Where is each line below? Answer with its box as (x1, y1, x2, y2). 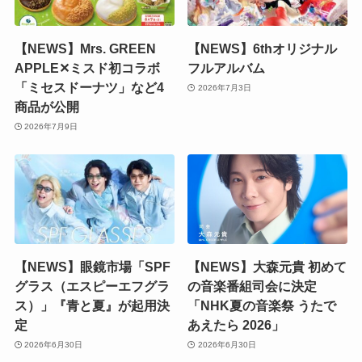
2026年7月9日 (24, 121, 78, 131)
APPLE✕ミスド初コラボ (14, 61, 160, 76)
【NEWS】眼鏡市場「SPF (14, 259, 170, 275)
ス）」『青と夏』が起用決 (14, 298, 170, 314)
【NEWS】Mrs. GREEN (14, 41, 156, 57)
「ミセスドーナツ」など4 (14, 80, 164, 95)
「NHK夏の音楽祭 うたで (187, 298, 337, 314)
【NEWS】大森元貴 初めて (187, 259, 347, 275)
